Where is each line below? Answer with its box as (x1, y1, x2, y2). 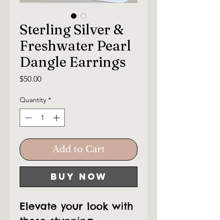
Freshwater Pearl (20, 37, 131, 55)
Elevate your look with (20, 200, 133, 213)
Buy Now (50, 171, 107, 183)
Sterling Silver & (20, 21, 124, 38)
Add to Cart (52, 144, 105, 155)
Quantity (20, 95, 46, 105)
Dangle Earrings (20, 54, 126, 71)
